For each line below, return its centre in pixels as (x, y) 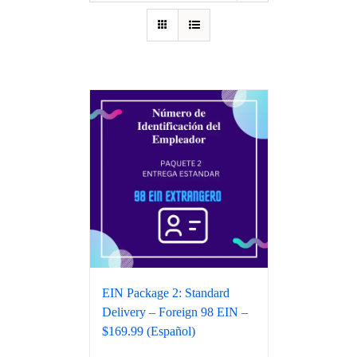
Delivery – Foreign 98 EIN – (175, 312)
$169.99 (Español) (148, 331)
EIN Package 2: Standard (165, 293)
